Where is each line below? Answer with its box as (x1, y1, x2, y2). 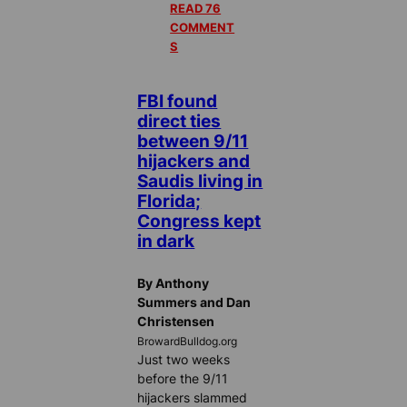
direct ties (137, 111, 222, 132)
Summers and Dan (137, 293, 252, 310)
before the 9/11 (137, 370, 229, 386)
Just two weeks (137, 351, 231, 367)
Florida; (137, 191, 202, 212)
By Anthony (137, 274, 210, 291)
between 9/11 (137, 131, 249, 152)
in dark (137, 231, 195, 252)
